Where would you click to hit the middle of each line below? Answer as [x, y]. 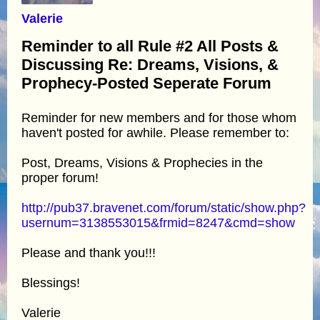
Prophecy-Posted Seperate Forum [146, 83]
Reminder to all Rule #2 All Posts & [150, 46]
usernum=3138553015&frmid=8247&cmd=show [158, 222]
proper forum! [60, 177]
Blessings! [51, 282]
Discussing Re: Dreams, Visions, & [150, 64]
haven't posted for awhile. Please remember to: [155, 132]
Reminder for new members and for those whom [159, 117]
